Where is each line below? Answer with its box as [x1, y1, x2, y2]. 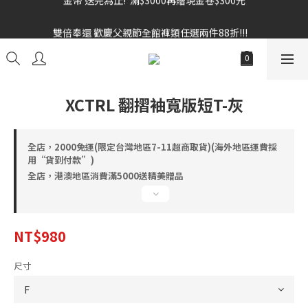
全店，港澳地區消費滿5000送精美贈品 [27, 169, 184, 182]
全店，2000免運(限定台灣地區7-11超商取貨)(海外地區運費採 [27, 140, 277, 153]
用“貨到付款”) [27, 153, 94, 166]
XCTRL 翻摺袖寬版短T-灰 [65, 93, 243, 116]
